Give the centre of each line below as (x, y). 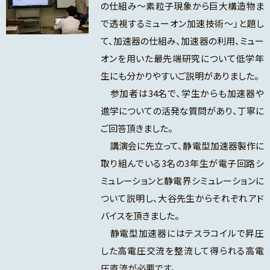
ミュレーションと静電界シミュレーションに (182, 181)
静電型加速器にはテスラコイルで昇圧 (182, 233)
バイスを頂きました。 (140, 216)
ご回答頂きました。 (137, 128)
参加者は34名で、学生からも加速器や (182, 93)
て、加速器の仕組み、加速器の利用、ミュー (182, 41)
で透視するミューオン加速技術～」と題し (182, 24)
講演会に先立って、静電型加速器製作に (182, 146)
